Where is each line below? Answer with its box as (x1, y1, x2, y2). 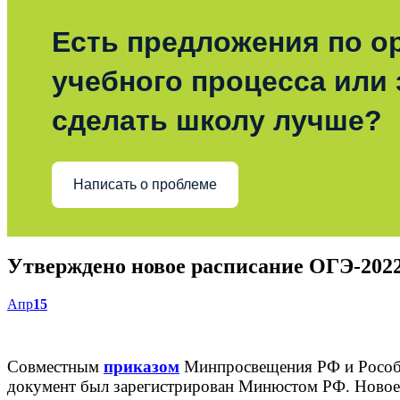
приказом (104, 356, 179, 376)
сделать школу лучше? (52, 104, 382, 137)
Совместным (7, 356, 104, 376)
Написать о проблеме (73, 177, 217, 193)
